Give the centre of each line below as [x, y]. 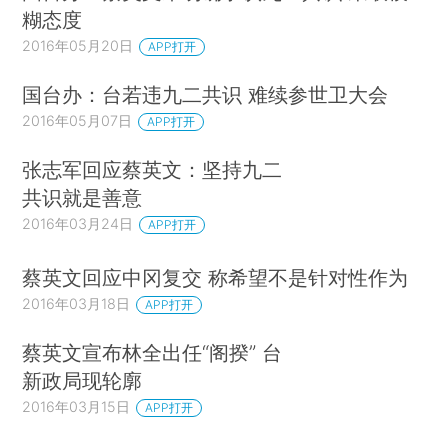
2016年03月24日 [78, 224]
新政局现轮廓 [82, 380]
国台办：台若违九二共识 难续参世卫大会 [205, 95]
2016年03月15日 [76, 406]
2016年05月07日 [77, 121]
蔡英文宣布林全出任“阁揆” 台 [152, 352]
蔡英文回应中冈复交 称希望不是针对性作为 [215, 277]
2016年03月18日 [76, 303]
